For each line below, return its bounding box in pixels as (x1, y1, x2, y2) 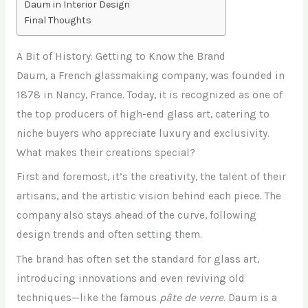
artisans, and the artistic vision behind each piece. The (16, 190, 281, 203)
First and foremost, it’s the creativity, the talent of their (16, 170, 286, 184)
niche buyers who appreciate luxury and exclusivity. (16, 126, 269, 140)
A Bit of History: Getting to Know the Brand (16, 49, 225, 63)
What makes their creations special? (16, 146, 195, 159)
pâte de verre (159, 291, 223, 305)
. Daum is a (223, 291, 277, 305)
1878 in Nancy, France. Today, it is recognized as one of (16, 88, 283, 101)
